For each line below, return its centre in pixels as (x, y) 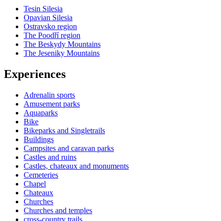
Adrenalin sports (49, 95)
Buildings (39, 139)
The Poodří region (52, 35)
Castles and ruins (50, 157)
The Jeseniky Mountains (62, 53)
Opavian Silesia (48, 17)
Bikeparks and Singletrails (64, 130)
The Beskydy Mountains (62, 44)
